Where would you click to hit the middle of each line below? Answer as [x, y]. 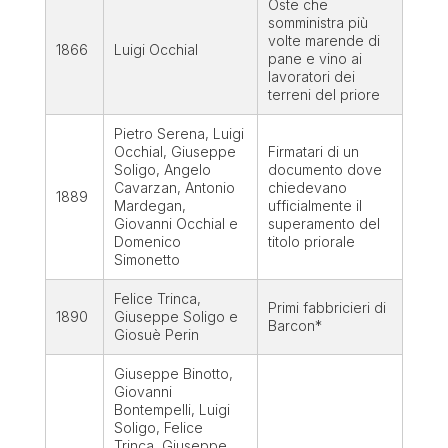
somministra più [317, 23]
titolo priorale [311, 242]
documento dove [324, 170]
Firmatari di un [313, 152]
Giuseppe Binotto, [173, 374]
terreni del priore [323, 95]
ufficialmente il [314, 206]
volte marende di [323, 41]
